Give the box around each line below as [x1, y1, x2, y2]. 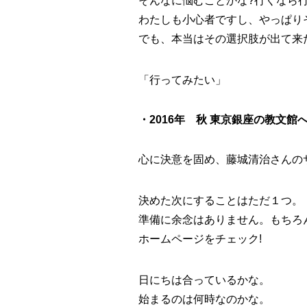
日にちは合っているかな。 [138, 274, 270, 286]
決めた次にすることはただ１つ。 [138, 195, 303, 207]
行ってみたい [149, 74, 215, 86]
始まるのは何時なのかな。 [138, 293, 270, 306]
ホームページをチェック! [138, 233, 262, 245]
